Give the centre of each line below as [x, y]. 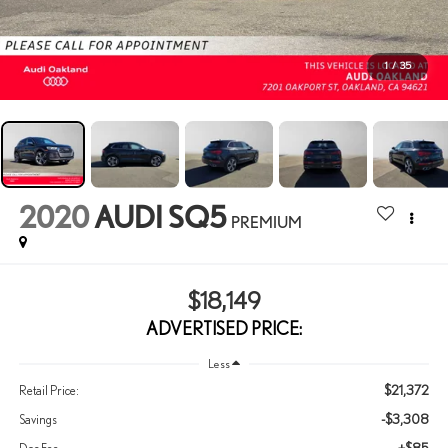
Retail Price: [48, 391]
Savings [37, 420]
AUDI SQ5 [159, 217]
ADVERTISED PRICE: [224, 328]
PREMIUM [266, 223]
